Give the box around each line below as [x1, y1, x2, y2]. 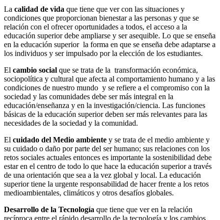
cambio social [13, 65, 57, 74]
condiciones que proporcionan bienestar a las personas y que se [4, 13, 199, 22]
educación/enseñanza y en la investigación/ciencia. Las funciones [4, 101, 205, 110]
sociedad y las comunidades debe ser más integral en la [4, 92, 173, 101]
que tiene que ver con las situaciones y [64, 4, 185, 13]
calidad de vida [14, 4, 64, 13]
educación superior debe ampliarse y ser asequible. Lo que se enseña [4, 31, 216, 40]
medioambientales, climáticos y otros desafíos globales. [4, 188, 174, 197]
